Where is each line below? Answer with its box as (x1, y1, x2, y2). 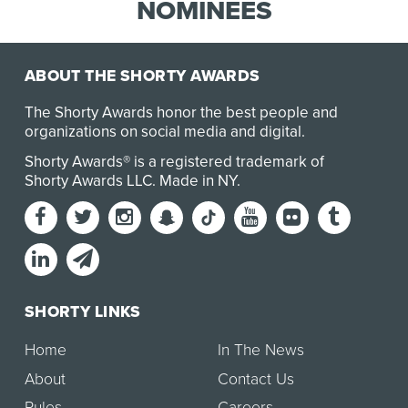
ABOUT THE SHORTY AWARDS (24, 66, 260, 86)
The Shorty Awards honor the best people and (24, 102, 338, 122)
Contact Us (218, 369, 294, 389)
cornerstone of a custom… (42, 10, 215, 30)
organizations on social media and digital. (24, 121, 305, 141)
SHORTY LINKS (24, 301, 141, 321)
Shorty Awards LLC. (24, 170, 159, 190)
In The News (218, 340, 304, 360)
